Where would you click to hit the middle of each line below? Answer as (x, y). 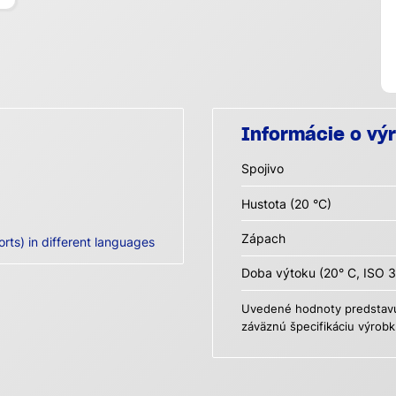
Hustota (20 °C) (286, 203)
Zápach (263, 238)
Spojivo (263, 169)
